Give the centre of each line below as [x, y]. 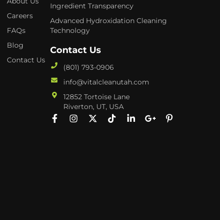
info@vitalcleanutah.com [106, 82]
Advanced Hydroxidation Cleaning [109, 20]
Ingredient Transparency [92, 6]
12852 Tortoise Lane [96, 96]
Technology [70, 30]
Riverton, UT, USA [93, 106]
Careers [20, 15]
